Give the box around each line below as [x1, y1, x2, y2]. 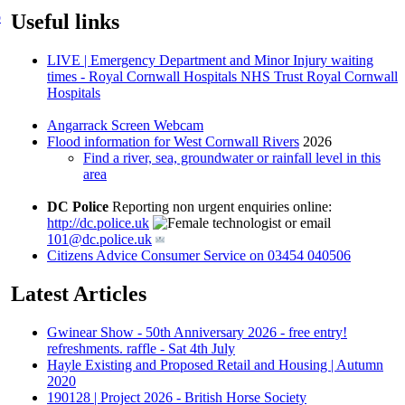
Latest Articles [11, 281, 146, 306]
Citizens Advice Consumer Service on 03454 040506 [47, 247, 351, 263]
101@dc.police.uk [47, 231, 152, 247]
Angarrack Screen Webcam [47, 117, 203, 133]
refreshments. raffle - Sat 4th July [47, 340, 235, 356]
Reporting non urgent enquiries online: [108, 198, 332, 214]
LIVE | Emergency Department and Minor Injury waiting [47, 52, 373, 68]
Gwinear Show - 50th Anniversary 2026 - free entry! [47, 324, 347, 340]
